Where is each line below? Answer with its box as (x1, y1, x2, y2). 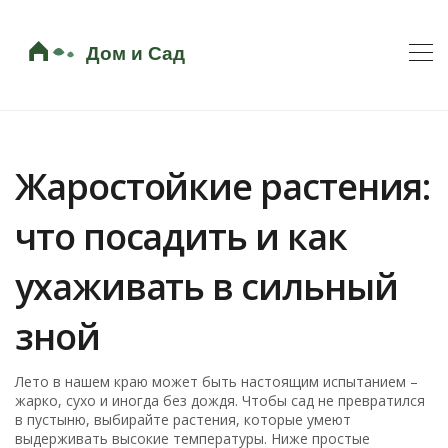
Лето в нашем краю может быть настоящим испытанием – (15, 371, 419, 391)
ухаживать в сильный (15, 261, 398, 311)
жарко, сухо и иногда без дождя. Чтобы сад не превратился (15, 390, 426, 410)
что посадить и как (15, 211, 347, 261)
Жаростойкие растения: (15, 161, 431, 211)
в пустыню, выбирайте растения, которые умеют (15, 409, 352, 429)
